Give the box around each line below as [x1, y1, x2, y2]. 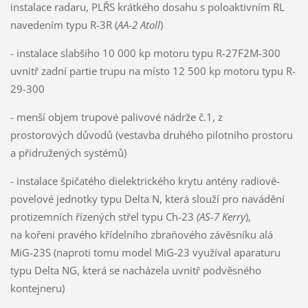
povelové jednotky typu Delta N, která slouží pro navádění [10, 191, 285, 206]
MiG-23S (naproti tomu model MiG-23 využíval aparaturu [10, 245, 280, 259]
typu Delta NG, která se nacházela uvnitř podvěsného [10, 263, 261, 277]
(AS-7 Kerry [196, 209, 245, 223]
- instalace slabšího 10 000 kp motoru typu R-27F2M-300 [10, 45, 280, 60]
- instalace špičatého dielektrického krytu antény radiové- [10, 173, 280, 188]
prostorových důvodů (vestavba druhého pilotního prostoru [10, 127, 293, 142]
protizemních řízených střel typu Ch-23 [10, 209, 197, 223]
